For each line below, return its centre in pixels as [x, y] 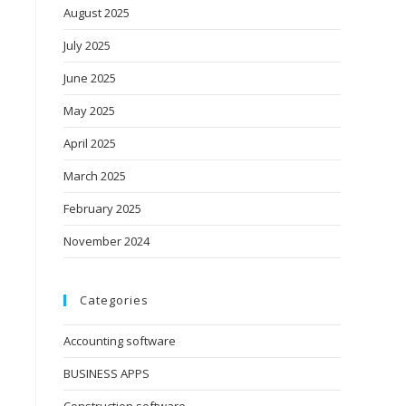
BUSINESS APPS [106, 373]
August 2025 [97, 13]
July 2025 [87, 45]
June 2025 [90, 78]
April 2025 [90, 143]
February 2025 [102, 208]
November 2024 [106, 241]
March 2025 [95, 176]
